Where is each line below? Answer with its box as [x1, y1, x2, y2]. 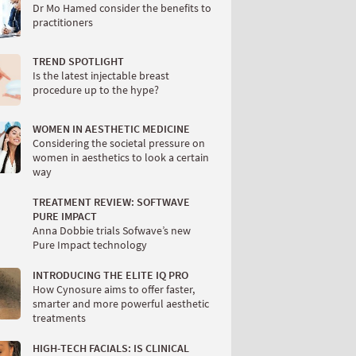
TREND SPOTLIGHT [33, 54, 124, 69]
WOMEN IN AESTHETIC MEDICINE [33, 122, 190, 137]
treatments [33, 311, 86, 326]
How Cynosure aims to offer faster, [33, 282, 195, 297]
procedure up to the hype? [33, 83, 159, 98]
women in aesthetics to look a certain [33, 150, 209, 165]
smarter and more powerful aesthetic [33, 296, 209, 311]
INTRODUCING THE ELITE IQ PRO [33, 268, 188, 283]
